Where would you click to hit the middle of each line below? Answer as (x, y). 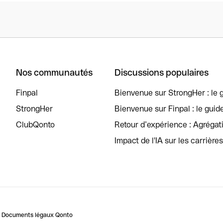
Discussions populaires (162, 72)
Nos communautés (54, 72)
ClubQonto (35, 125)
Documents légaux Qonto (37, 215)
